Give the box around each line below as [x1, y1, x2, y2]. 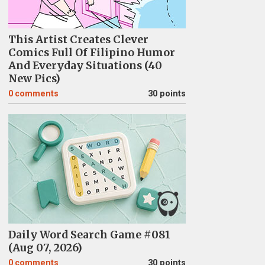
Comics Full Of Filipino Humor [8, 46, 175, 59]
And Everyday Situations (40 [8, 59, 162, 72]
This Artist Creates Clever [8, 33, 148, 46]
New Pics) [8, 72, 60, 85]
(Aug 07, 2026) [8, 241, 82, 254]
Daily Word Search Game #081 [8, 228, 170, 241]
